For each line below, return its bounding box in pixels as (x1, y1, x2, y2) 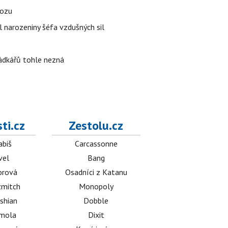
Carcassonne (74, 138, 118, 149)
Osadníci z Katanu (65, 167, 127, 177)
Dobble (83, 195, 109, 206)
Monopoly (78, 181, 113, 191)
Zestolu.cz (69, 118, 124, 133)
